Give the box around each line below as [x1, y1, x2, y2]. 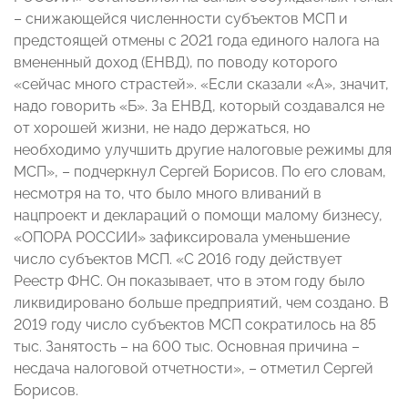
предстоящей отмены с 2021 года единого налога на [14, 32, 380, 50]
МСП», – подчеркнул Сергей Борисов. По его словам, [14, 163, 386, 181]
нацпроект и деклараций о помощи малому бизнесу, [14, 207, 382, 225]
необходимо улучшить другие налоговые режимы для [14, 141, 392, 159]
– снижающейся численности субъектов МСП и [14, 10, 348, 28]
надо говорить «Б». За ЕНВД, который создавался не [14, 97, 384, 116]
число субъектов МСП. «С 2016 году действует [14, 250, 342, 269]
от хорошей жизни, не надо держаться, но [14, 119, 311, 138]
